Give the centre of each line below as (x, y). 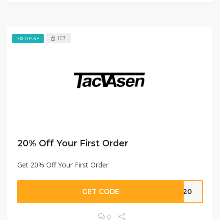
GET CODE (101, 191)
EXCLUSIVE (28, 38)
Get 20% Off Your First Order (63, 165)
